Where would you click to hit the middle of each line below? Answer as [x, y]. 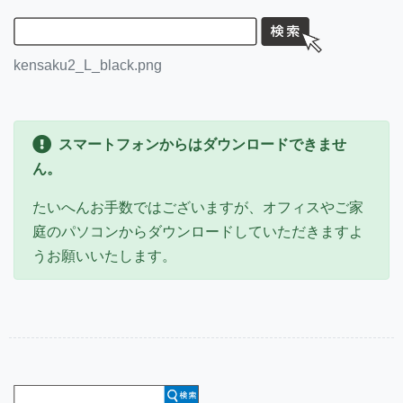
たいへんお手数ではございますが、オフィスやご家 [198, 208]
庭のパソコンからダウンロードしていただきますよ [198, 232]
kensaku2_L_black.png [88, 66]
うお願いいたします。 [104, 256]
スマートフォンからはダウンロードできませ [202, 145]
